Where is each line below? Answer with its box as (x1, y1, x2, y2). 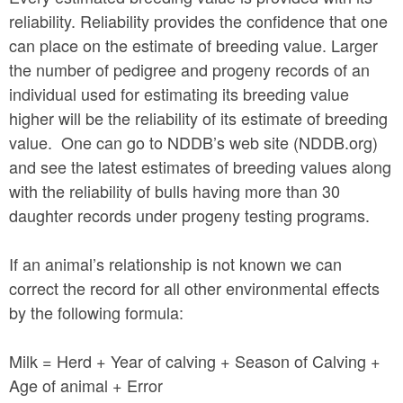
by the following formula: (9, 300, 184, 324)
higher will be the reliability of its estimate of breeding (9, 106, 388, 130)
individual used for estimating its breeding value (9, 82, 349, 105)
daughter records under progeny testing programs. (9, 203, 374, 227)
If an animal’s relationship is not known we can (9, 252, 342, 275)
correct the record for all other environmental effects (9, 276, 380, 300)
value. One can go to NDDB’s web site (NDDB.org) (9, 130, 378, 154)
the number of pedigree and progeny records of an (9, 58, 370, 81)
